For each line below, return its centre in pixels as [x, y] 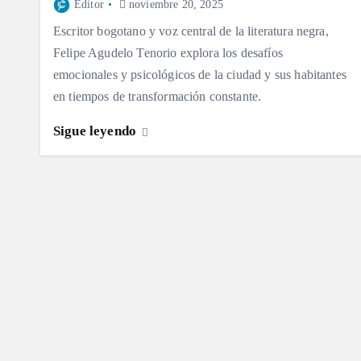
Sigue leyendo [97, 131]
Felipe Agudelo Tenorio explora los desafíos [168, 53]
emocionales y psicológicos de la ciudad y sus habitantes [200, 75]
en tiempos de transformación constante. [158, 97]
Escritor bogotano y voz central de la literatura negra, [191, 31]
